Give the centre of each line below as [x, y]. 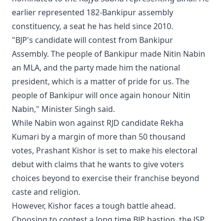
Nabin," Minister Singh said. [63, 109]
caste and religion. [46, 192]
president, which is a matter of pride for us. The [101, 82]
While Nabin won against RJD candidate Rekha [98, 123]
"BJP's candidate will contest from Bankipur [92, 40]
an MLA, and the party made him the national [96, 68]
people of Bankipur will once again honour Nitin [101, 95]
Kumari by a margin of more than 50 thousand [99, 137]
